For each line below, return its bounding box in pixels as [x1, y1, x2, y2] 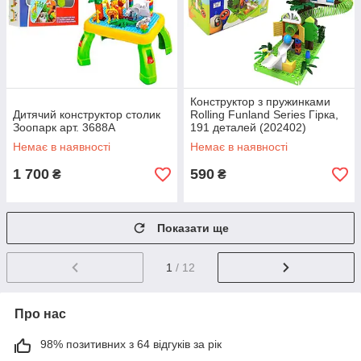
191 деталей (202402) [190, 121, 306, 135]
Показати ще [157, 222, 229, 235]
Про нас [15, 307, 66, 322]
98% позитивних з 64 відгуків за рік [40, 338, 222, 351]
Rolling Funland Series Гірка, [190, 108, 338, 122]
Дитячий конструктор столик [13, 108, 160, 122]
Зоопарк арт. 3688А [13, 121, 115, 135]
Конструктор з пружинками [190, 95, 330, 109]
